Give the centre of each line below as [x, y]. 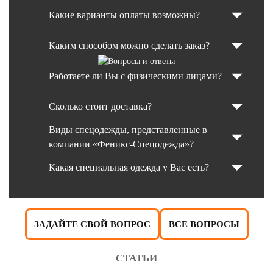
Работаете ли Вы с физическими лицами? [135, 76]
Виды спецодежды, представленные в [128, 130]
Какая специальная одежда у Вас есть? [129, 168]
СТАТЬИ [136, 258]
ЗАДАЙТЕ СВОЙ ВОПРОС [92, 225]
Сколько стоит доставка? [100, 107]
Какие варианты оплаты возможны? [124, 15]
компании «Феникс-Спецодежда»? [121, 144]
